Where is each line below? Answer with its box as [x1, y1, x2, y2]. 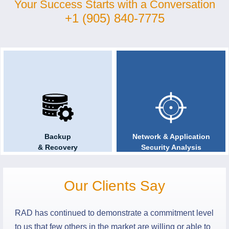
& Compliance [147, 38, 195, 47]
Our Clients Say [64, 177, 165, 194]
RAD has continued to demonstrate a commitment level [15, 208, 214, 217]
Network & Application [132, 128, 210, 137]
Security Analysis [141, 139, 201, 148]
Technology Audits [138, 27, 204, 36]
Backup [44, 128, 71, 137]
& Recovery [38, 139, 78, 148]
